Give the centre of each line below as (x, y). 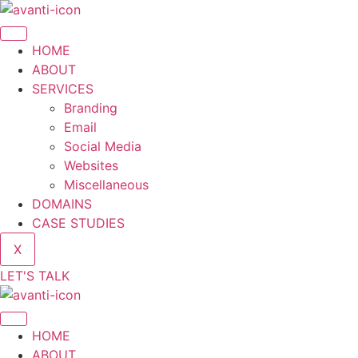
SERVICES (63, 89)
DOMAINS (62, 204)
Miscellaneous (106, 185)
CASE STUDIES (78, 223)
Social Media (103, 146)
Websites (91, 165)
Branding (91, 108)
